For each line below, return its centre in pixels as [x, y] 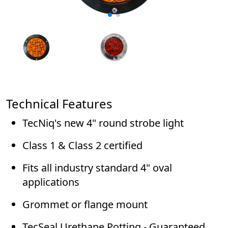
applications [51, 182]
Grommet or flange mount [85, 205]
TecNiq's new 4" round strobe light [103, 123]
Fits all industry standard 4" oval [97, 168]
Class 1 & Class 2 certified [82, 146]
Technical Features [59, 104]
